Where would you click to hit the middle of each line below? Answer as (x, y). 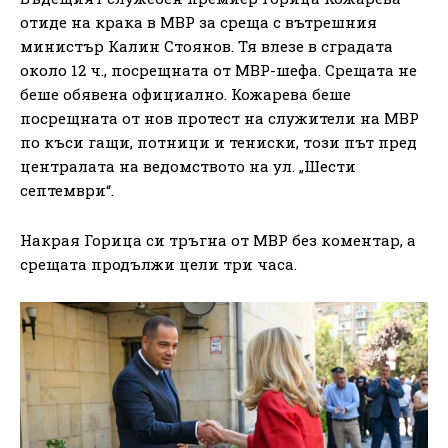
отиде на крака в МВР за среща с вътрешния (198, 22)
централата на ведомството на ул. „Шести (188, 166)
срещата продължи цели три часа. (158, 264)
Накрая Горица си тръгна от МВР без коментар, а (218, 240)
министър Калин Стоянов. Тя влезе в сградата (206, 46)
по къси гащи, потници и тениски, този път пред (218, 142)
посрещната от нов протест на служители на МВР (219, 118)
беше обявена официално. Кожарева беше (185, 94)
